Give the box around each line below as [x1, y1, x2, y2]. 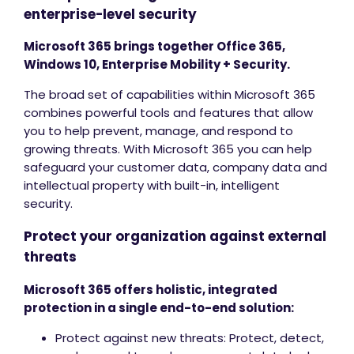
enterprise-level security [24, 4, 197, 24]
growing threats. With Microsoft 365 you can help [24, 141, 312, 158]
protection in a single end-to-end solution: [24, 299, 294, 317]
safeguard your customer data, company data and [24, 159, 327, 176]
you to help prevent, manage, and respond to [24, 122, 293, 140]
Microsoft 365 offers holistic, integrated [24, 281, 277, 299]
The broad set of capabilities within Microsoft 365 [24, 86, 315, 104]
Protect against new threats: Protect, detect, [55, 330, 324, 347]
